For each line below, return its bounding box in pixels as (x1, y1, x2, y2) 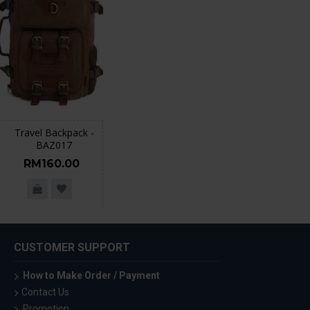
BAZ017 (36, 138, 73, 152)
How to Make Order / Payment (23, 270, 160, 281)
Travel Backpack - (14, 126, 94, 139)
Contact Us (21, 286, 69, 298)
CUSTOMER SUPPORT (14, 241, 130, 254)
